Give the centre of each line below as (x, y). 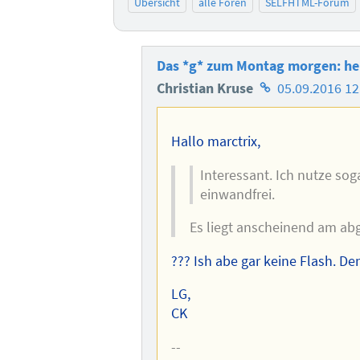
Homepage (288, 88)
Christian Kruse (206, 89)
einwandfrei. (238, 194)
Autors (275, 133)
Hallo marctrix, (216, 142)
